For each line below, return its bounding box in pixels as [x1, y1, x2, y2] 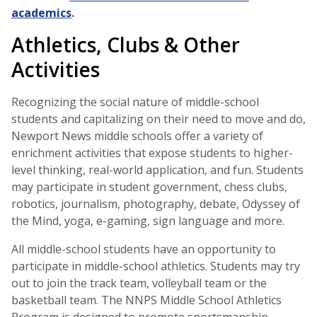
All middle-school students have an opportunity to [11, 241, 276, 258]
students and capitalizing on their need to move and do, [11, 111, 306, 127]
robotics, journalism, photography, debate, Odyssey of [11, 196, 300, 212]
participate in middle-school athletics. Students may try [11, 258, 300, 275]
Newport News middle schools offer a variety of [11, 128, 263, 144]
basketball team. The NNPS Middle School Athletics [11, 292, 282, 309]
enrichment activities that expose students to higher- [11, 145, 293, 161]
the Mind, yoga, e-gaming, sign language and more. [11, 213, 284, 229]
